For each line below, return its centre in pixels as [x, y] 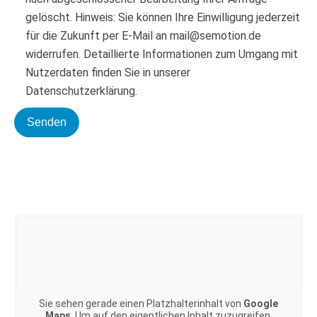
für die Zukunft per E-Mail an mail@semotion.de [143, 36]
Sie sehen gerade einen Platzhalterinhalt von [141, 304]
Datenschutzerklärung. [81, 91]
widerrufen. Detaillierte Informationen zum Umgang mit [162, 54]
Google [261, 304]
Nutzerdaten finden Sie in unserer [108, 73]
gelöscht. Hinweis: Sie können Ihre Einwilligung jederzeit [163, 17]
